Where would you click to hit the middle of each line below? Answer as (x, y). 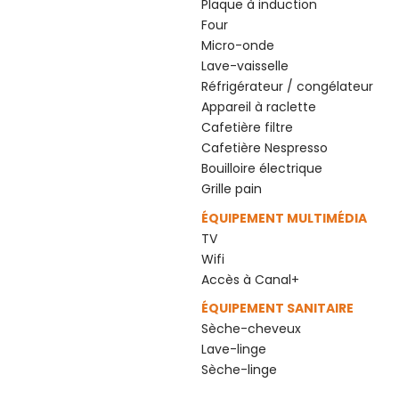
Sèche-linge (240, 370)
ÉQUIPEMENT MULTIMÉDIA (285, 218)
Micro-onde (238, 45)
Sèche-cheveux (252, 329)
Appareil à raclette (259, 106)
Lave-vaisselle (245, 65)
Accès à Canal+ (251, 279)
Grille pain (232, 188)
